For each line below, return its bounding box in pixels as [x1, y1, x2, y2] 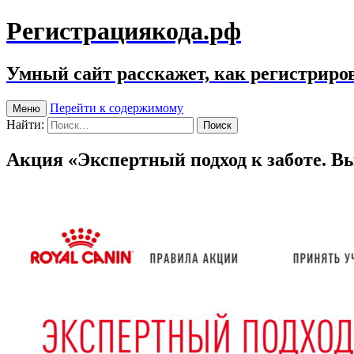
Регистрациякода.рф [6, 17, 241, 46]
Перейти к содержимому [50, 100, 183, 115]
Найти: [6, 117, 44, 131]
